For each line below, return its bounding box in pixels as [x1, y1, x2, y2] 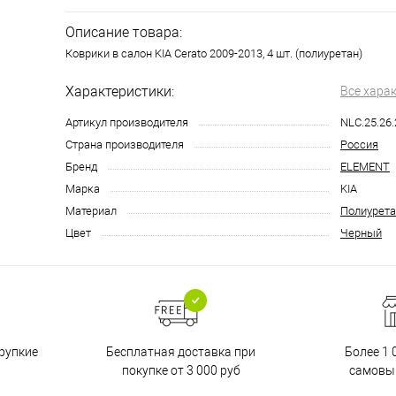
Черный [340, 226, 382, 240]
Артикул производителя [65, 116, 188, 129]
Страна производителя [65, 138, 184, 151]
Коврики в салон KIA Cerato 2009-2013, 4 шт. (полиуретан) [65, 47, 362, 60]
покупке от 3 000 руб [121, 362, 240, 377]
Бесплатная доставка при [106, 344, 255, 359]
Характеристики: [65, 83, 174, 100]
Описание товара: [65, 24, 182, 41]
